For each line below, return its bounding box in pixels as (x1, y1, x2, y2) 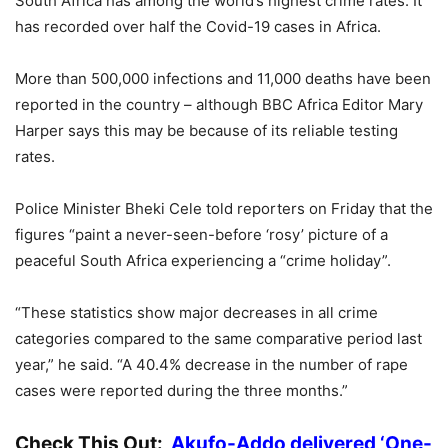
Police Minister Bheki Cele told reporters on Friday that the (15, 199, 433, 219)
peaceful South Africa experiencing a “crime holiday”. (15, 251, 391, 271)
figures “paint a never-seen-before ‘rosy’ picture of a (15, 225, 388, 245)
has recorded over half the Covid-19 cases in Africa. (15, 17, 381, 37)
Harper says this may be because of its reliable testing (15, 121, 398, 141)
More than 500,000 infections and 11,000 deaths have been (15, 69, 431, 89)
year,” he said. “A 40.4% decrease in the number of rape (15, 355, 408, 375)
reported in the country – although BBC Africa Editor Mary (15, 95, 423, 115)
